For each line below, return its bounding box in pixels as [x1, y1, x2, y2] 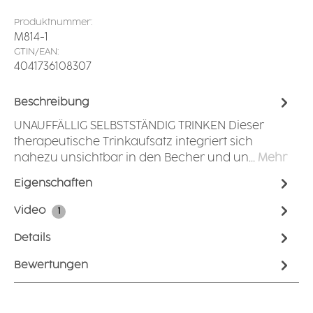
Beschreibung [14, 96, 89, 108]
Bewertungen [14, 259, 88, 270]
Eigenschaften [14, 177, 92, 189]
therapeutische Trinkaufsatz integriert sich [14, 137, 253, 147]
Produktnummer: [14, 18, 93, 27]
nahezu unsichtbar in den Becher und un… [14, 153, 258, 163]
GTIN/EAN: [14, 48, 59, 56]
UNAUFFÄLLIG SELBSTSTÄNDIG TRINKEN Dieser [14, 121, 264, 131]
